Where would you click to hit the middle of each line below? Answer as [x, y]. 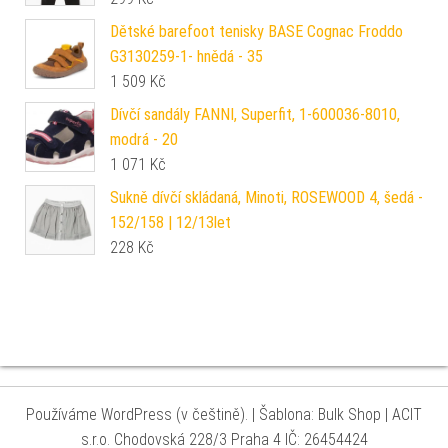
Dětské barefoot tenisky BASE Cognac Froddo [256, 32]
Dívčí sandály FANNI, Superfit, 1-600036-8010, [255, 115]
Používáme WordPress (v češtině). [139, 415]
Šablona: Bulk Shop [322, 415]
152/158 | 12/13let [170, 223]
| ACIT [403, 415]
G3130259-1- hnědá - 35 [186, 57]
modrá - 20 [144, 140]
